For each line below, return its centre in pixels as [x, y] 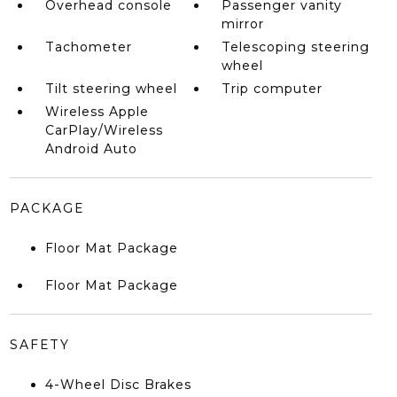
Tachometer [88, 47]
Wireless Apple [97, 112]
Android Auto [91, 149]
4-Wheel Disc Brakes [118, 385]
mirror [243, 24]
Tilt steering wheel [111, 89]
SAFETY [39, 345]
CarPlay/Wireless [104, 130]
